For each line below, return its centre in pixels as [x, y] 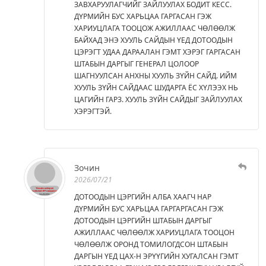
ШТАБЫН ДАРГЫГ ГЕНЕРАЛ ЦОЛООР [137, 64]
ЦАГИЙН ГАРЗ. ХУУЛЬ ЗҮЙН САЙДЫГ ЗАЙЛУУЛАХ [158, 99]
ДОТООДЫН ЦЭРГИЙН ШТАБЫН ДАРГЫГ [143, 220]
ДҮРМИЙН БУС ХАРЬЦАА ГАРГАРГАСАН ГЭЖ [149, 208]
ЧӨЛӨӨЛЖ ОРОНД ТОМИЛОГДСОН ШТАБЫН [151, 244]
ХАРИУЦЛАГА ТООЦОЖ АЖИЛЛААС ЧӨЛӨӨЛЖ [155, 28]
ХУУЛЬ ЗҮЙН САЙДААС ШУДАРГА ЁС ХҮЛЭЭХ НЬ [156, 87]
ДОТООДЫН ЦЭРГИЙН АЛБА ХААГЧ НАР [143, 197]
